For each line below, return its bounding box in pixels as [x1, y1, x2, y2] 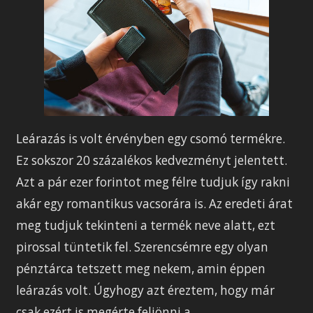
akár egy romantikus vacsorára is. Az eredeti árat [16, 195, 293, 212]
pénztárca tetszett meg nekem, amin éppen [16, 260, 266, 277]
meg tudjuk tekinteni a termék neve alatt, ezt [16, 217, 276, 233]
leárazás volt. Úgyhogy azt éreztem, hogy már [16, 282, 275, 298]
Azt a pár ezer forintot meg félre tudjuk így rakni [16, 173, 291, 190]
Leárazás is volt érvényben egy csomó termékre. [16, 130, 286, 147]
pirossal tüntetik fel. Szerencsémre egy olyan [16, 238, 269, 255]
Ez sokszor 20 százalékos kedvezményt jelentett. [16, 152, 288, 168]
